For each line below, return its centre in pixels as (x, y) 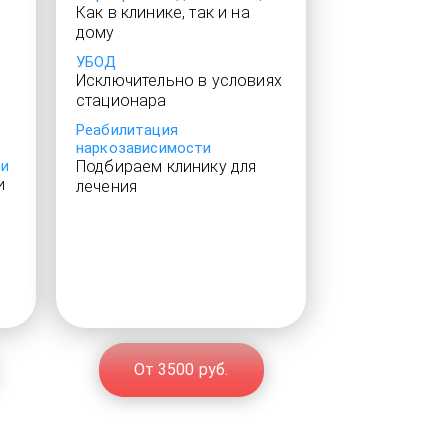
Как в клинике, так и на (163, 12)
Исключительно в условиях (179, 80)
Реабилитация (127, 130)
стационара (121, 100)
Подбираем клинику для (166, 166)
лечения (107, 186)
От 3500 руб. (181, 369)
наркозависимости (144, 148)
